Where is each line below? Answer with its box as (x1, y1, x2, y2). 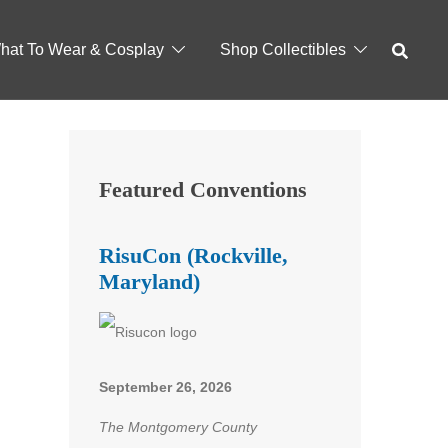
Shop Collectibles (220, 40, 347, 58)
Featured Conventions (98, 176, 307, 202)
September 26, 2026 (98, 378, 232, 395)
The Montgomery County (98, 418, 257, 435)
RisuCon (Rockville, (98, 243, 288, 268)
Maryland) (98, 269, 200, 294)
